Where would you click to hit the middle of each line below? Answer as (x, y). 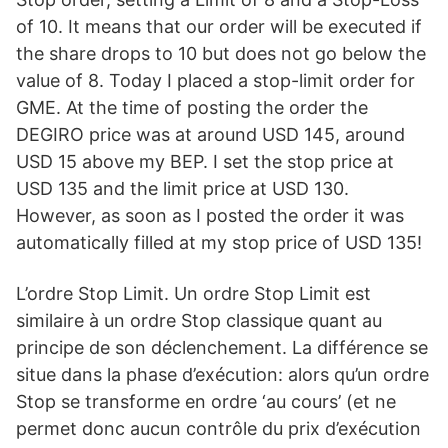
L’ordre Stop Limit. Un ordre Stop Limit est (193, 293)
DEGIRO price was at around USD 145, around (210, 134)
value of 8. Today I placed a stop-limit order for (215, 80)
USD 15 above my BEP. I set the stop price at (205, 161)
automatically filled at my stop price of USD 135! (219, 242)
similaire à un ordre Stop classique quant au (199, 320)
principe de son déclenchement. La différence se (222, 347)
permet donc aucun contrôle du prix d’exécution (218, 428)
